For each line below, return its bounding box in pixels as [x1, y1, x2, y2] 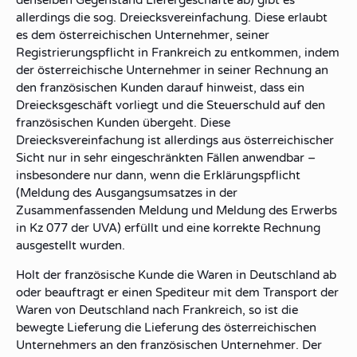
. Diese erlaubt [248, 10, 328, 25]
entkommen [230, 45, 298, 60]
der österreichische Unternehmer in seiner [16, 63, 254, 77]
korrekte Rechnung [213, 221, 320, 235]
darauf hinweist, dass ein [163, 80, 304, 95]
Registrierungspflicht [16, 45, 135, 60]
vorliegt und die [112, 98, 206, 112]
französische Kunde [65, 268, 174, 282]
